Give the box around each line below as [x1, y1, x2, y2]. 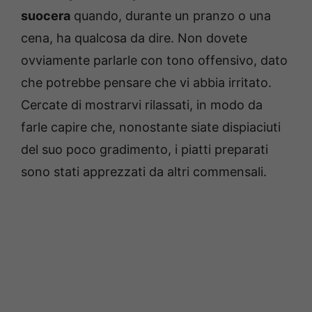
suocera [21, 8, 70, 24]
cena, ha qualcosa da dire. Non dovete [21, 31, 247, 46]
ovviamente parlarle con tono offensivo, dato [21, 53, 288, 68]
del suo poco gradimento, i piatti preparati [21, 142, 268, 157]
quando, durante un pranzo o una [70, 8, 271, 24]
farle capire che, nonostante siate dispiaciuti [21, 120, 281, 135]
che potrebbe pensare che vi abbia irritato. [21, 75, 272, 91]
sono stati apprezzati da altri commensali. [21, 164, 267, 180]
